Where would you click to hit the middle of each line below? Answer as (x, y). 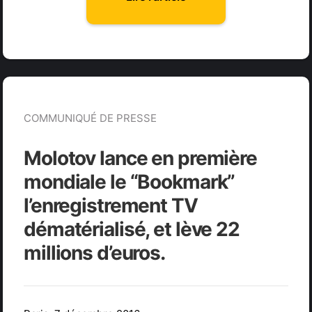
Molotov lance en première (141, 158)
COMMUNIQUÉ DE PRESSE (90, 118)
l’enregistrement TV (111, 206)
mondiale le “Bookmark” (130, 182)
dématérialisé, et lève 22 (132, 229)
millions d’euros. (94, 253)
